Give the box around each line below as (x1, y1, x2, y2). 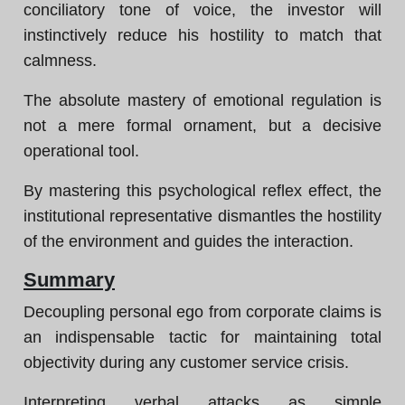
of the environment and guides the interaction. (24, 232, 353, 250)
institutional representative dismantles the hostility (24, 207, 381, 225)
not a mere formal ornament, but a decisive (24, 117, 381, 135)
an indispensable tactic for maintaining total (24, 328, 381, 346)
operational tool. (24, 142, 139, 160)
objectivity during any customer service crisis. (24, 353, 349, 372)
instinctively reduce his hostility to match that (24, 26, 381, 44)
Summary (24, 268, 115, 291)
